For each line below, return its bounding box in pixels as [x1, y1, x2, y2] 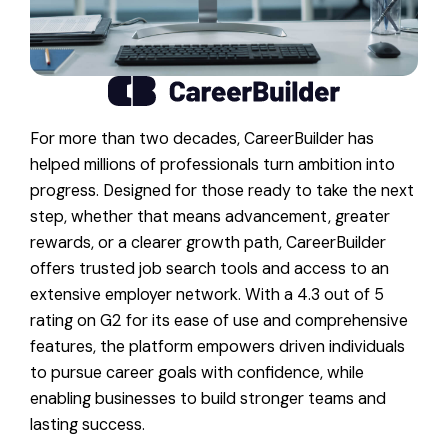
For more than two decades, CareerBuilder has [30, 128, 374, 150]
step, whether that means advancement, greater [30, 206, 390, 228]
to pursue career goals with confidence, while [30, 362, 364, 384]
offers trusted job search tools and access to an [30, 258, 389, 280]
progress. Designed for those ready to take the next [30, 180, 414, 202]
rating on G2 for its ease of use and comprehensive [30, 310, 408, 332]
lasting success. [30, 414, 145, 436]
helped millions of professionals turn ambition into [30, 154, 395, 176]
